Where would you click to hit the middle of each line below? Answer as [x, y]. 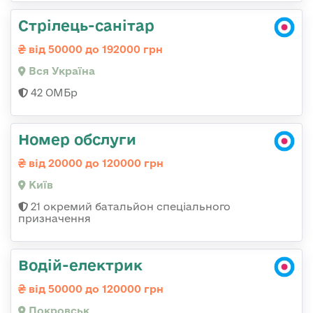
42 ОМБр [53, 93]
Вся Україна [60, 71]
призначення [54, 219]
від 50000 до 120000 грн [95, 289]
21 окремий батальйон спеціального [129, 207]
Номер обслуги [77, 139]
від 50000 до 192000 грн [94, 50]
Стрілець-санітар [86, 26]
